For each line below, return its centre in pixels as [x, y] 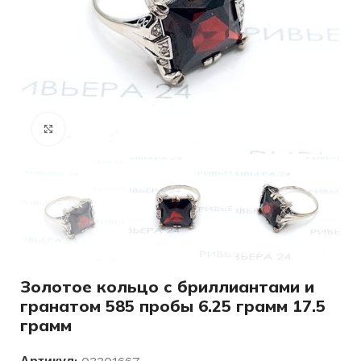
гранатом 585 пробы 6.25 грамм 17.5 [173, 305]
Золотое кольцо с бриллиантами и [167, 286]
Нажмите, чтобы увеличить [135, 129]
